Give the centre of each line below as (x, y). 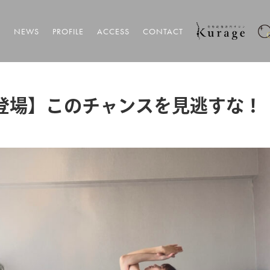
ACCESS (113, 31)
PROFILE (68, 31)
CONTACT (163, 31)
